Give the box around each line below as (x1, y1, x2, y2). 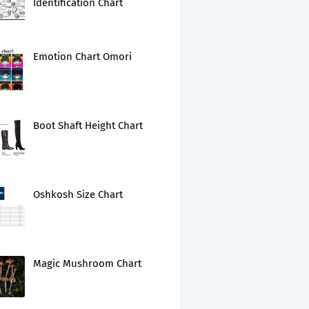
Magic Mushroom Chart (33, 257, 141, 270)
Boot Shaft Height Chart (33, 119, 143, 132)
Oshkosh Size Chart (33, 188, 123, 201)
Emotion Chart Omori (33, 50, 132, 63)
